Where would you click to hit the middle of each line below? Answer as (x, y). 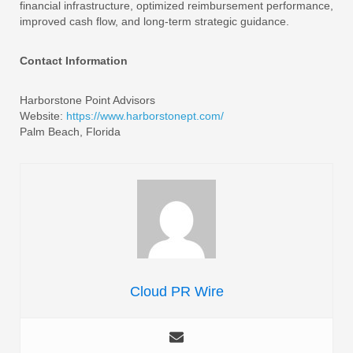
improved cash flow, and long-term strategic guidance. (154, 21)
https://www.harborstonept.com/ (145, 115)
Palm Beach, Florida (70, 131)
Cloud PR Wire (176, 291)
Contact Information (74, 60)
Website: (41, 115)
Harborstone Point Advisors (87, 100)
